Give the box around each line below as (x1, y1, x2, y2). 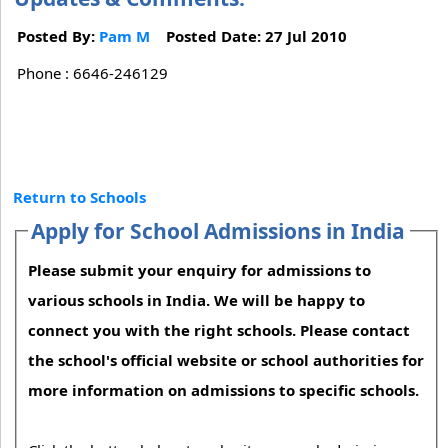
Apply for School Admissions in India (31, 216, 406, 245)
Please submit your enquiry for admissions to (28, 259, 372, 280)
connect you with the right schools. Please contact (28, 319, 411, 340)
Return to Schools (13, 186, 146, 207)
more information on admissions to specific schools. (28, 379, 420, 400)
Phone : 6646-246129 (17, 62, 168, 83)
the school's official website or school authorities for (28, 349, 425, 370)
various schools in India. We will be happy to (28, 289, 366, 310)
